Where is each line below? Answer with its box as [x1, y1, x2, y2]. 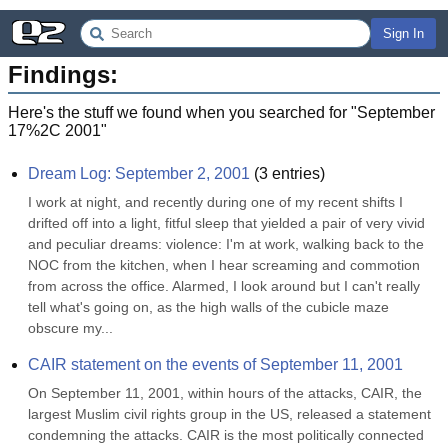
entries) [268, 165, 325, 182]
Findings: [8, 61, 118, 88]
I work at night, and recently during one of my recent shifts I [28, 194, 403, 210]
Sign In [383, 26, 424, 41]
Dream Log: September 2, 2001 [28, 165, 250, 182]
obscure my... [28, 320, 113, 336]
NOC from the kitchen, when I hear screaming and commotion [28, 257, 420, 273]
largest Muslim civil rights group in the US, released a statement [28, 406, 431, 422]
